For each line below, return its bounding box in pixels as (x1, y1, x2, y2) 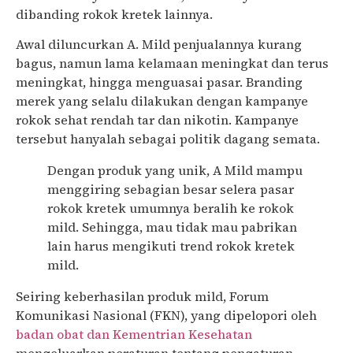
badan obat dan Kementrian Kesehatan (16, 325, 252, 344)
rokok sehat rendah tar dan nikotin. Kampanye (16, 111, 299, 129)
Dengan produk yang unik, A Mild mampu (47, 162, 303, 180)
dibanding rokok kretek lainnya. (16, 5, 213, 23)
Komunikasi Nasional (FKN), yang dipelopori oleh (16, 307, 317, 325)
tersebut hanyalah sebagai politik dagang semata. (16, 130, 320, 148)
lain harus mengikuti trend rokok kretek (47, 237, 295, 255)
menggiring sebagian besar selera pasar (47, 180, 294, 199)
